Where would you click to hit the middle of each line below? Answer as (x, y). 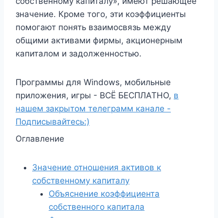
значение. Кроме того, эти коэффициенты (101, 14)
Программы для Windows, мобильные (93, 82)
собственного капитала (97, 207)
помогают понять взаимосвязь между (93, 27)
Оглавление (40, 138)
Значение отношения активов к (97, 167)
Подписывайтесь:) (53, 121)
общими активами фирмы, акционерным (99, 40)
